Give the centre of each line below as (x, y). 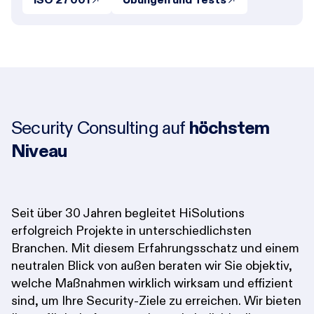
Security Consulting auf (100, 128)
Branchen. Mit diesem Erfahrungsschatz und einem (155, 248)
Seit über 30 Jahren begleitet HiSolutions (128, 213)
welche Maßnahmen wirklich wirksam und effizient (152, 283)
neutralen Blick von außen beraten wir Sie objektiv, (152, 266)
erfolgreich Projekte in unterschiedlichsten (131, 231)
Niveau (39, 151)
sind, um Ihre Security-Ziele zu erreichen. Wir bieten (156, 301)
